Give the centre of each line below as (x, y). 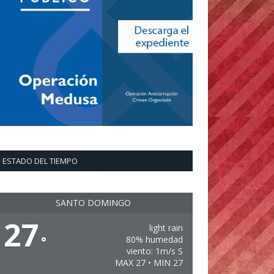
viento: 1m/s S (154, 251)
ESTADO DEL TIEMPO (40, 161)
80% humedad (154, 239)
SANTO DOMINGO (93, 203)
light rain (166, 228)
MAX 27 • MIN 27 (149, 263)
